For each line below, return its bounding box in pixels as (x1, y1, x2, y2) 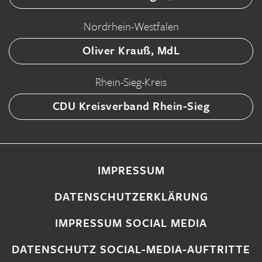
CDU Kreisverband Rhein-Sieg (52, 98, 210, 114)
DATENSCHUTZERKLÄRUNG (54, 188, 208, 205)
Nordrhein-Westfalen (83, 18, 179, 35)
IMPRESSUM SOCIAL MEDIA (55, 215, 207, 231)
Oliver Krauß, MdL (82, 42, 180, 58)
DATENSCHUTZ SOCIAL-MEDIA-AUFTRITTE (12, 241, 250, 257)
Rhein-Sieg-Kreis (95, 74, 167, 90)
